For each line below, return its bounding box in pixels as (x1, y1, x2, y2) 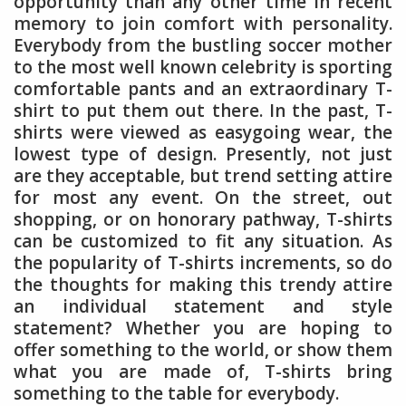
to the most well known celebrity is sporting (14, 55, 392, 80)
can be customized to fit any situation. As (14, 229, 392, 254)
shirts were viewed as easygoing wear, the (14, 121, 392, 145)
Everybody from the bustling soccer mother (14, 34, 392, 58)
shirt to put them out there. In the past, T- (14, 99, 392, 123)
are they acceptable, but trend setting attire (14, 164, 392, 188)
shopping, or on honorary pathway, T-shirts (14, 208, 392, 232)
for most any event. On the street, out (14, 186, 392, 210)
